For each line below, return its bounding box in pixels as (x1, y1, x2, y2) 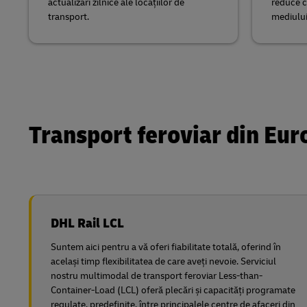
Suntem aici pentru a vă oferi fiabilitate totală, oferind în (51, 241, 281, 253)
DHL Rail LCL (51, 214, 124, 232)
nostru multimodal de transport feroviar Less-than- (51, 270, 262, 282)
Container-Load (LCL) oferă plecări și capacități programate (51, 284, 295, 296)
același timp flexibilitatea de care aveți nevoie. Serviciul (51, 256, 276, 267)
